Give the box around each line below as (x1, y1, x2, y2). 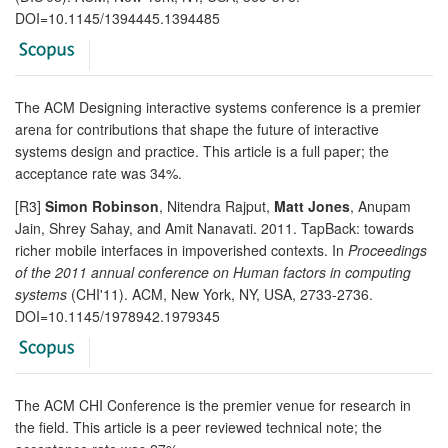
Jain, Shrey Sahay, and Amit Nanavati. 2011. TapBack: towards (15, 217, 414, 238)
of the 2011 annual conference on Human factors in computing (15, 261, 411, 282)
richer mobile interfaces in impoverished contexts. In (15, 239, 348, 260)
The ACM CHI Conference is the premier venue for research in (15, 394, 411, 415)
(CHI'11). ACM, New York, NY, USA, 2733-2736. (67, 283, 373, 304)
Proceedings (348, 239, 427, 260)
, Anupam (350, 195, 411, 216)
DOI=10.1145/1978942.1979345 (15, 305, 220, 326)
